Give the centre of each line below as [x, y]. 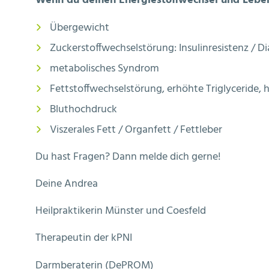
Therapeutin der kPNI [84, 238]
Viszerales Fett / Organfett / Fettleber [136, 130]
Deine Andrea [67, 184]
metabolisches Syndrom [104, 68]
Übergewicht [80, 28]
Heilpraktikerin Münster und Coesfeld [121, 211]
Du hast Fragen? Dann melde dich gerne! [128, 157]
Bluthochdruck [83, 109]
